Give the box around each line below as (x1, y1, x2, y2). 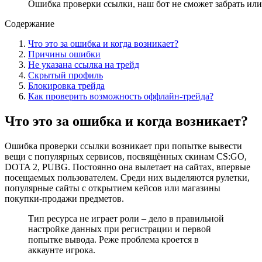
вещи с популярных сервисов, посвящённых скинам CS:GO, (5, 151, 247, 161)
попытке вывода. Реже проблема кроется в (28, 234, 199, 244)
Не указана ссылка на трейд (28, 59, 139, 70)
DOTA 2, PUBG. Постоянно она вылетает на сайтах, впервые (5, 161, 250, 172)
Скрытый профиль (28, 70, 103, 80)
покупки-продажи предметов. (5, 193, 124, 204)
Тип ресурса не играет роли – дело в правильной (28, 213, 224, 223)
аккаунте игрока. (28, 244, 95, 255)
